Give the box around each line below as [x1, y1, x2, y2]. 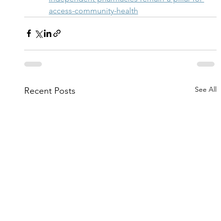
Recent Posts [24, 85, 75, 96]
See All [195, 84, 217, 94]
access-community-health [48, 5, 138, 15]
